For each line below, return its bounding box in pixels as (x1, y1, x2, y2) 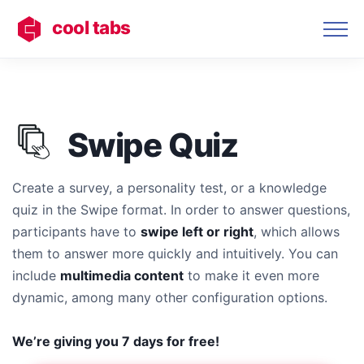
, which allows (253, 223, 340, 240)
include (12, 267, 60, 284)
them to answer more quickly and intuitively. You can (12, 245, 338, 262)
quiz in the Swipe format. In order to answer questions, (12, 201, 350, 218)
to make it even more (184, 267, 319, 284)
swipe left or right (141, 223, 253, 240)
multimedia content (60, 267, 184, 284)
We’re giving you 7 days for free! (12, 333, 219, 349)
